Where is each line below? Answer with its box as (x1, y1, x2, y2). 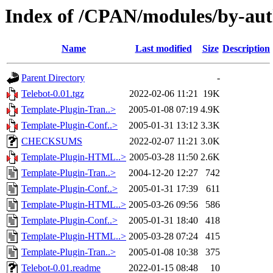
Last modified (135, 43, 192, 54)
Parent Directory (21, 73, 85, 83)
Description (222, 43, 270, 54)
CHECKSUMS (21, 136, 82, 147)
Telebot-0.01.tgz (21, 88, 84, 99)
